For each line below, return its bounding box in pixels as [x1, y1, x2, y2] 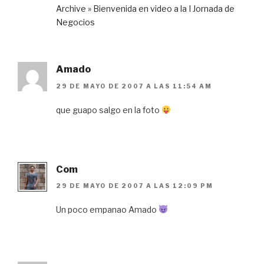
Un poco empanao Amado [56, 204, 159, 215]
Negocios [56, 17, 95, 28]
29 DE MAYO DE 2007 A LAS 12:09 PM [56, 182, 213, 190]
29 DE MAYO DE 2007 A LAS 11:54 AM [56, 82, 212, 90]
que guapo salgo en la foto [56, 104, 161, 115]
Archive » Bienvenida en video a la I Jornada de [56, 4, 235, 14]
